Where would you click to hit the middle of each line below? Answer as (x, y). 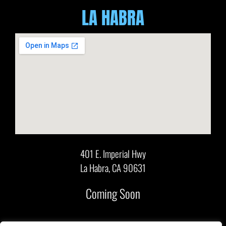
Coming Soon (113, 193)
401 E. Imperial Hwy (113, 154)
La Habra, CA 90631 (113, 168)
